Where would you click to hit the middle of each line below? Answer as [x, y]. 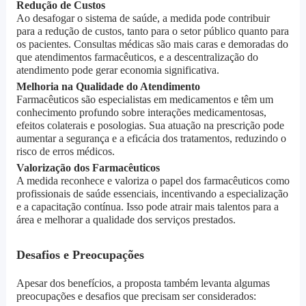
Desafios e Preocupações [80, 255]
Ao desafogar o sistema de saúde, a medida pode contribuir [143, 18]
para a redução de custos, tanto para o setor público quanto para [152, 31]
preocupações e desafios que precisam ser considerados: [136, 296]
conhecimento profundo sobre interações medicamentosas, [141, 113]
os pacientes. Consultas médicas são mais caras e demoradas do [152, 44]
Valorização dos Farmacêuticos [88, 168]
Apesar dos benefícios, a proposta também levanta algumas [143, 283]
